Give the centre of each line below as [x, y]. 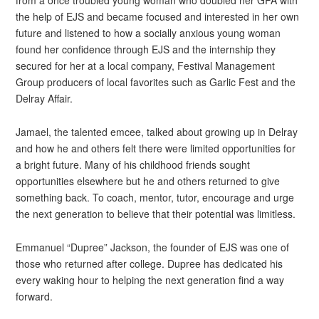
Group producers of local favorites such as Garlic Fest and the [156, 82]
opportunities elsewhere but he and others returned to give [148, 181]
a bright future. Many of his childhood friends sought [133, 164]
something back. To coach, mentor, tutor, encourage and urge [155, 197]
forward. [35, 296]
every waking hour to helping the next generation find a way [150, 279]
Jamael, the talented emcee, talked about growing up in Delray [157, 131]
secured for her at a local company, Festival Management [146, 66]
